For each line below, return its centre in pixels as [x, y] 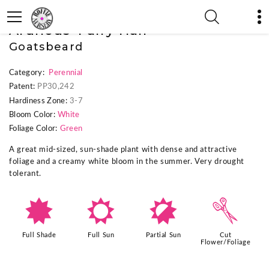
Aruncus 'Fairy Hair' [81, 30]
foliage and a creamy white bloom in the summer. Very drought [127, 162]
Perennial [66, 73]
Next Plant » [104, 15]
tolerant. [25, 174]
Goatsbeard [46, 47]
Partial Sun [163, 235]
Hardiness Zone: [38, 101]
